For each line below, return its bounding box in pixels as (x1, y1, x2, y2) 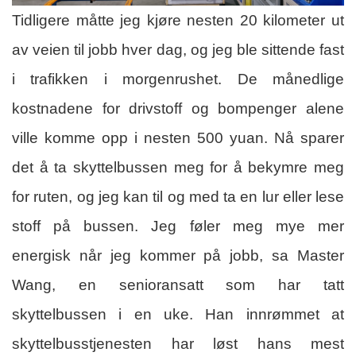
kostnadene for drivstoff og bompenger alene (12, 99, 344, 117)
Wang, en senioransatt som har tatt (12, 276, 344, 293)
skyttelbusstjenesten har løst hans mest (12, 335, 344, 352)
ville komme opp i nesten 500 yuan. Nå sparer (12, 129, 344, 146)
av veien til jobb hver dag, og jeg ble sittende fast (12, 41, 344, 58)
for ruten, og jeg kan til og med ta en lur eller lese (12, 188, 344, 205)
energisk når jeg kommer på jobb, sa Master (12, 246, 344, 264)
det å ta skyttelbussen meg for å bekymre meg (12, 158, 344, 176)
